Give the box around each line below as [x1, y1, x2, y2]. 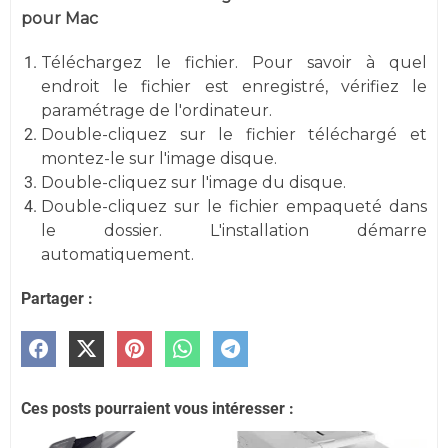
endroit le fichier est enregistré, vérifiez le [41, 76, 427, 96]
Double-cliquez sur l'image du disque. [41, 172, 346, 192]
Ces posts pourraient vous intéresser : [21, 398, 294, 418]
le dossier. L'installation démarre [41, 220, 427, 240]
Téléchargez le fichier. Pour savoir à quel [41, 52, 427, 72]
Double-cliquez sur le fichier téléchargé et [41, 124, 427, 144]
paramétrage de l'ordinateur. [41, 100, 276, 120]
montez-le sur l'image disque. [41, 148, 277, 168]
